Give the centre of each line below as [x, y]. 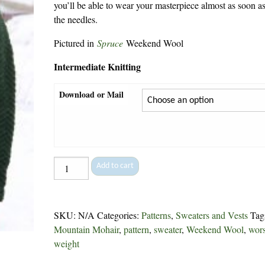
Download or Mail [92, 95]
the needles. [76, 19]
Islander [67, 164]
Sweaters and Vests [212, 215]
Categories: [119, 215]
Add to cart [115, 166]
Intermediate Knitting [98, 67]
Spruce [110, 43]
